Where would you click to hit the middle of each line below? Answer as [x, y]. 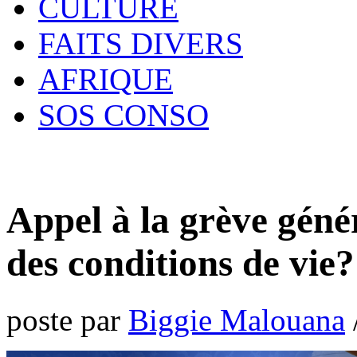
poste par [67, 320]
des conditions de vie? [180, 263]
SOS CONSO [124, 115]
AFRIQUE [106, 79]
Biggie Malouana [237, 320]
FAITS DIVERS [141, 43]
